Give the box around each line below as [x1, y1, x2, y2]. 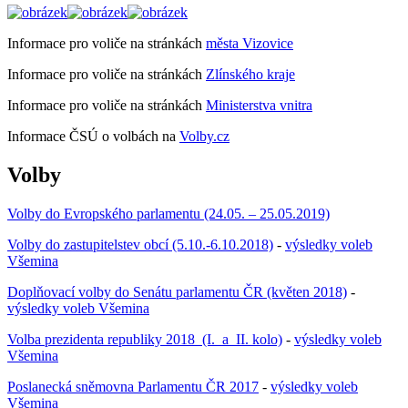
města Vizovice [206, 35, 293, 51]
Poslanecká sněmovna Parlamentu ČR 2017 [7, 378, 259, 394]
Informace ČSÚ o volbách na [7, 127, 179, 144]
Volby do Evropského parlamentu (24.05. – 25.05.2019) [7, 205, 330, 221]
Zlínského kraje [206, 66, 295, 82]
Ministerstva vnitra [206, 97, 312, 113]
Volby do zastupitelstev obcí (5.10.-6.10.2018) [7, 236, 273, 252]
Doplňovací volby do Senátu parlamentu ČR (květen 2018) [7, 283, 347, 300]
